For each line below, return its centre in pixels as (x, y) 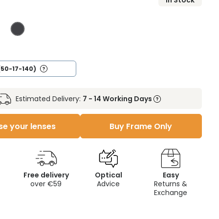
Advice (109, 184)
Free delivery (46, 175)
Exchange (171, 193)
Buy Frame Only (141, 126)
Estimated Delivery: (48, 99)
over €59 (46, 184)
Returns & (171, 184)
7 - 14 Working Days (118, 99)
